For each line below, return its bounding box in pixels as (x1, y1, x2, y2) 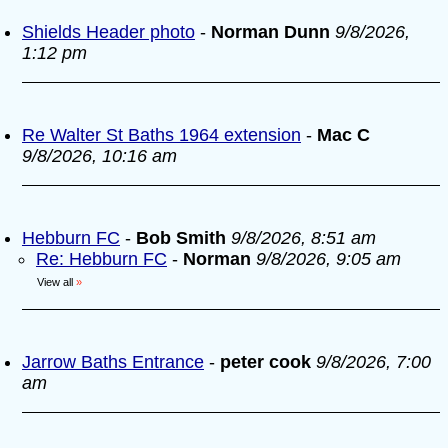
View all (37, 276, 73, 288)
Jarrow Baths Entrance (22, 352, 204, 372)
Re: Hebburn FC (36, 249, 167, 269)
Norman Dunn (211, 22, 330, 42)
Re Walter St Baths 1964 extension (22, 125, 301, 145)
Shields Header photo (22, 22, 195, 42)
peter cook (220, 352, 311, 372)
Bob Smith (136, 228, 231, 248)
